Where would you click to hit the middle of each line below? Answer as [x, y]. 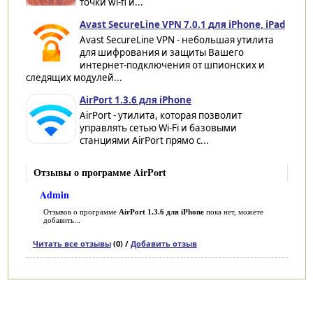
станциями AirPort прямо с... [144, 140]
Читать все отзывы [72, 243]
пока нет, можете [233, 211]
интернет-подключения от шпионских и [172, 65]
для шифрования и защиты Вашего [161, 52]
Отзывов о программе [81, 211]
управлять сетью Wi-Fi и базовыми [158, 128]
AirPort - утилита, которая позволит [160, 115]
